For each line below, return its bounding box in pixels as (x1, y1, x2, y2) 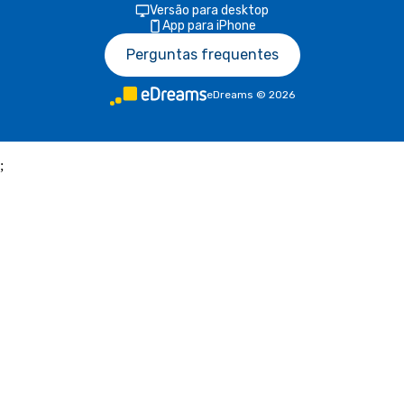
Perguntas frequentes (125, 46, 279, 63)
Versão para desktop (150, 3, 269, 18)
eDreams (206, 88, 253, 101)
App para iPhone (162, 18, 256, 33)
